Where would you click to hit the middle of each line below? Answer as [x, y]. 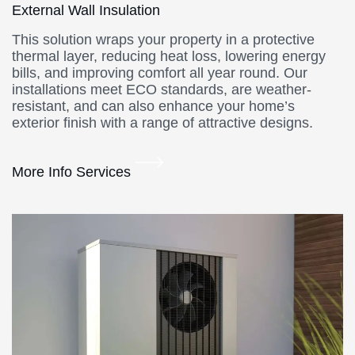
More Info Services [73, 172]
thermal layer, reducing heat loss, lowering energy [169, 57]
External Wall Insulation [86, 11]
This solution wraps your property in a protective [163, 40]
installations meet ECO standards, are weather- [162, 90]
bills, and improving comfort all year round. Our [160, 73]
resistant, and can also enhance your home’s [153, 107]
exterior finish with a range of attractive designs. [162, 123]
